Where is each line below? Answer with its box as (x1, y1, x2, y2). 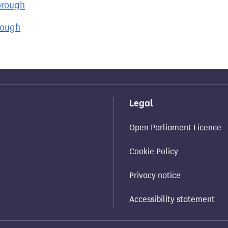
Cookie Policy (129, 147, 178, 156)
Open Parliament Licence (129, 123, 221, 132)
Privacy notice (129, 170, 181, 180)
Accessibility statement (129, 194, 215, 204)
